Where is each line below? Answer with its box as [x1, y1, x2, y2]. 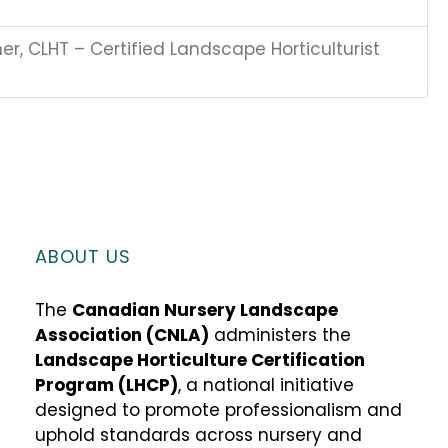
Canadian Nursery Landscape [72, 297, 339, 322]
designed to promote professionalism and [35, 397, 403, 422]
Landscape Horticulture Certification [35, 347, 366, 372]
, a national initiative [178, 372, 355, 397]
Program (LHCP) [35, 372, 179, 397]
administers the [209, 322, 352, 347]
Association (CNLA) [35, 322, 210, 347]
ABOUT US [35, 243, 132, 269]
